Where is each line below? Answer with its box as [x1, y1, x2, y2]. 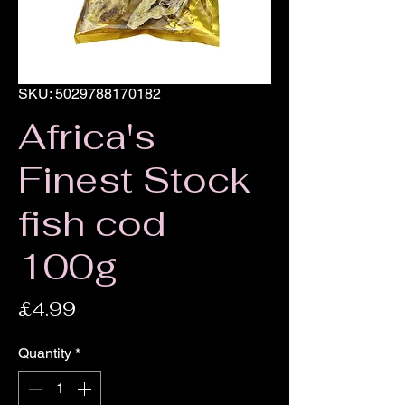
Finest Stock [18, 156, 250, 204]
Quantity [18, 344, 71, 363]
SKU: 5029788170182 [18, 85, 161, 103]
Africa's [18, 113, 155, 161]
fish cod [18, 200, 165, 248]
